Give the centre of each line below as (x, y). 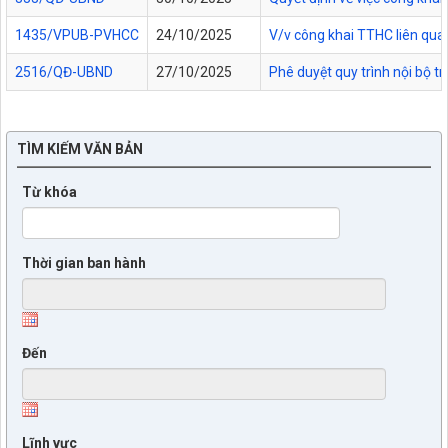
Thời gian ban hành (84, 262)
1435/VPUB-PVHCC (77, 34)
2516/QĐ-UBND (64, 71)
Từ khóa (49, 191)
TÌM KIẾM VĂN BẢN (80, 148)
